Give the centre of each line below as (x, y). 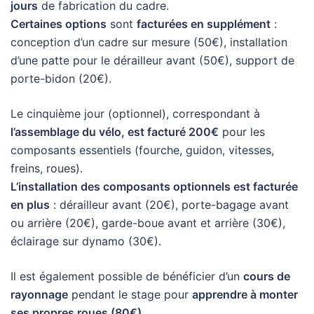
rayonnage (39, 295)
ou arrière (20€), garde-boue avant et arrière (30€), (148, 223)
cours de (267, 277)
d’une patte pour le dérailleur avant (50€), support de (152, 61)
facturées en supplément (204, 24)
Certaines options (59, 24)
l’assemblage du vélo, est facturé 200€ (115, 132)
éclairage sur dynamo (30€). (86, 241)
